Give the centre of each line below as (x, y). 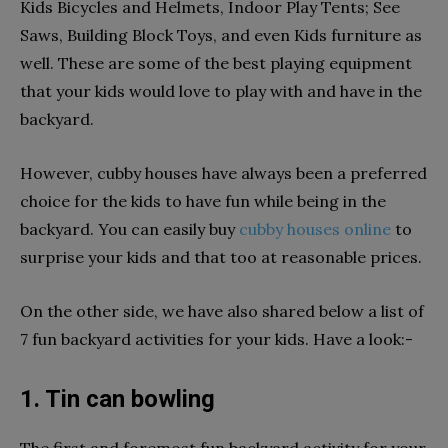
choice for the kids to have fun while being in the (203, 200)
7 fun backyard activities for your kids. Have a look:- (216, 338)
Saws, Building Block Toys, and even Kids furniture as (221, 34)
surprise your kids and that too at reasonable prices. (223, 256)
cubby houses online (315, 228)
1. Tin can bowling (120, 398)
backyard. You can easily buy (129, 228)
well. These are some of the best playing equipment (216, 62)
